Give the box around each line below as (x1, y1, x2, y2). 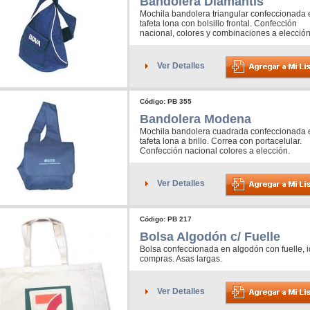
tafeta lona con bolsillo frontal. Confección (140, 19, 297, 29)
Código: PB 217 (140, 215, 192, 224)
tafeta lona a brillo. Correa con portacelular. (140, 136, 302, 147)
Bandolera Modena (140, 112, 251, 127)
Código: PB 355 (140, 98, 192, 106)
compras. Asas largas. (140, 254, 222, 264)
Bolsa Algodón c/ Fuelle (140, 230, 280, 244)
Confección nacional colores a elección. (140, 146, 290, 156)
